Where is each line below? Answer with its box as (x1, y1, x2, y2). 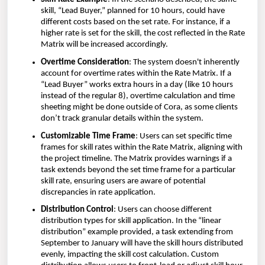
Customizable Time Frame (41, 131, 135, 141)
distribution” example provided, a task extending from (41, 228, 233, 237)
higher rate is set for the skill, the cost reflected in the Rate (41, 29, 245, 38)
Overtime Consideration (41, 58, 129, 67)
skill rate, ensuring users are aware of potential (41, 176, 205, 186)
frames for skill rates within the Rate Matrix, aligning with (41, 143, 243, 152)
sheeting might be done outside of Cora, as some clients (41, 103, 238, 112)
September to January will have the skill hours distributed (41, 239, 243, 248)
